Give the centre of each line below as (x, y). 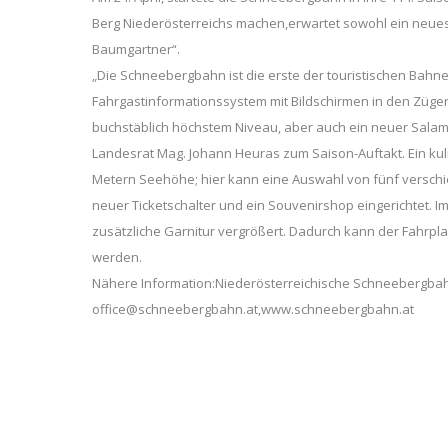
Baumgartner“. (136, 49)
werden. (117, 257)
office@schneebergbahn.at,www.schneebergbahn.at (253, 309)
